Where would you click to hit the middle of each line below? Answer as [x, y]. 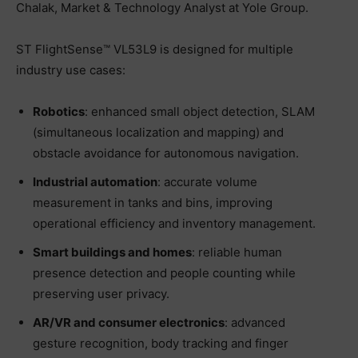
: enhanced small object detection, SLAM [200, 111]
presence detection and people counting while [164, 272]
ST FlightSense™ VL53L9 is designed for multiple [155, 49]
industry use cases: [71, 70]
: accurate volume [207, 181]
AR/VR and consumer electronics [129, 322]
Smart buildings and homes [112, 252]
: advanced [255, 322]
